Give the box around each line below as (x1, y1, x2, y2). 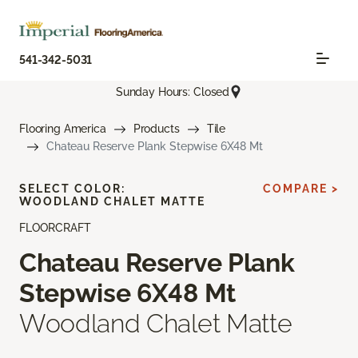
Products (133, 122, 180, 136)
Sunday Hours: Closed (115, 85, 230, 98)
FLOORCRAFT (19, 221, 91, 235)
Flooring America (19, 122, 106, 136)
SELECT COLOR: (19, 182, 125, 196)
